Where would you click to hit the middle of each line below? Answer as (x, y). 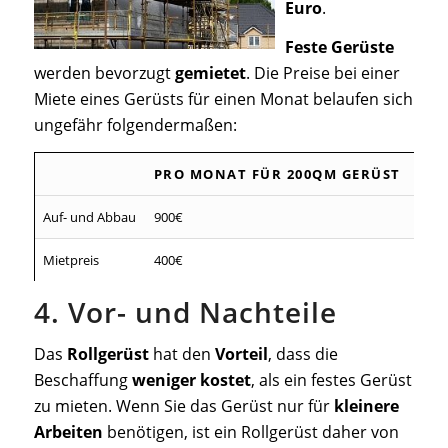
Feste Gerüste (339, 47)
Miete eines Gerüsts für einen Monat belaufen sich (223, 99)
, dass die (302, 353)
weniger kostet (191, 379)
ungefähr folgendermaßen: (135, 125)
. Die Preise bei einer (322, 73)
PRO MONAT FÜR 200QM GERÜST (277, 173)
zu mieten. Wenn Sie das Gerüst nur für (183, 405)
